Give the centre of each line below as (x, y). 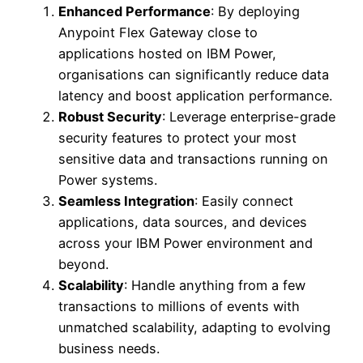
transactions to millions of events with (179, 306)
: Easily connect (244, 201)
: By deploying (255, 11)
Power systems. (108, 179)
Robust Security (110, 116)
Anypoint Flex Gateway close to (158, 32)
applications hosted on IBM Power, (167, 53)
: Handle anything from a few (215, 285)
